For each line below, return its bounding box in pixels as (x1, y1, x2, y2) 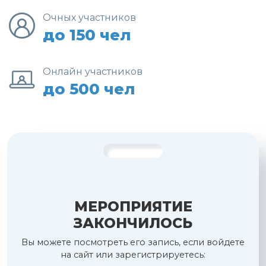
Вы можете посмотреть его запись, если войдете (21, 237, 245, 248)
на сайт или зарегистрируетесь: (61, 249, 205, 261)
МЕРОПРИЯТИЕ (74, 198, 192, 216)
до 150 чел (43, 25, 131, 44)
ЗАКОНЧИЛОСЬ (74, 214, 192, 232)
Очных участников (43, 11, 136, 23)
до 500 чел (43, 79, 135, 98)
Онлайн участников (43, 65, 142, 77)
